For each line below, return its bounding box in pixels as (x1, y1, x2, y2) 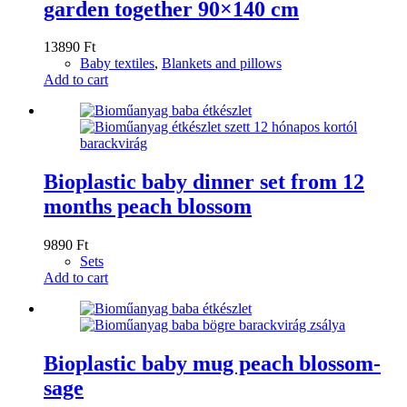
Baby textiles (80, 55, 154, 72)
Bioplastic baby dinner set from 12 (44, 170, 364, 194)
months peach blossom (44, 194, 252, 219)
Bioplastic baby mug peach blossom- (44, 352, 381, 376)
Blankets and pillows (162, 55, 282, 72)
